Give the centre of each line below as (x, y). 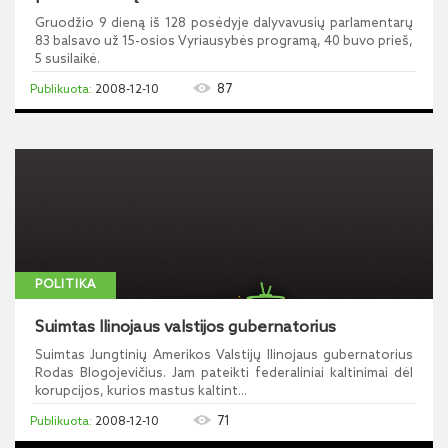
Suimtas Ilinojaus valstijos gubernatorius (185, 327)
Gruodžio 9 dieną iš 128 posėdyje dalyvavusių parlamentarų (224, 23)
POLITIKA (65, 285)
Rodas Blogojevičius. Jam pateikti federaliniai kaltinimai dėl (224, 373)
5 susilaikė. (67, 59)
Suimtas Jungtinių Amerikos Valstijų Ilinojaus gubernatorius (224, 355)
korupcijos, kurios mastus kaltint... (141, 391)
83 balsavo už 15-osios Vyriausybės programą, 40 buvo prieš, (224, 41)
